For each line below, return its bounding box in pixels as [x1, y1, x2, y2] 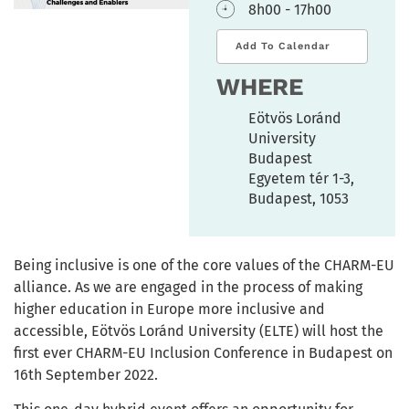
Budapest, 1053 [248, 189, 349, 207]
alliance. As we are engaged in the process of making [14, 278, 362, 296]
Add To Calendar [236, 39, 330, 52]
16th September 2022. [14, 365, 158, 383]
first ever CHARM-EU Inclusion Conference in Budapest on [14, 343, 393, 362]
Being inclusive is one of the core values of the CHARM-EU [14, 256, 394, 274]
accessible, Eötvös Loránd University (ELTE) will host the [14, 321, 383, 340]
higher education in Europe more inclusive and [14, 299, 325, 318]
